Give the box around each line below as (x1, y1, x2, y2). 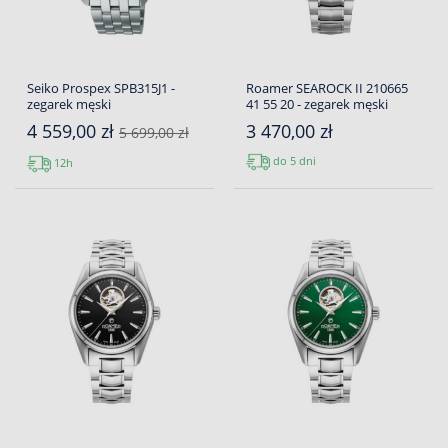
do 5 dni (270, 153, 316, 169)
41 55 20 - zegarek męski (246, 95, 388, 114)
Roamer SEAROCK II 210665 (246, 79, 408, 98)
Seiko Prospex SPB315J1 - (27, 79, 175, 98)
